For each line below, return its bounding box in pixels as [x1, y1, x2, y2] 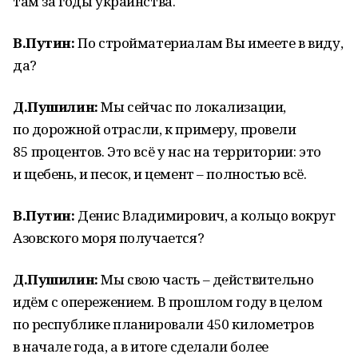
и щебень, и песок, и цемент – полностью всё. [13, 165, 307, 183]
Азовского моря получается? [13, 229, 205, 247]
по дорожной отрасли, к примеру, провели [13, 120, 296, 138]
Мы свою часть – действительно [101, 270, 314, 288]
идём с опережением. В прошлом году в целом [13, 292, 323, 311]
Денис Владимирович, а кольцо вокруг [78, 206, 336, 225]
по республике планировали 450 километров [13, 315, 314, 333]
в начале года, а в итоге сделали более [13, 337, 269, 356]
